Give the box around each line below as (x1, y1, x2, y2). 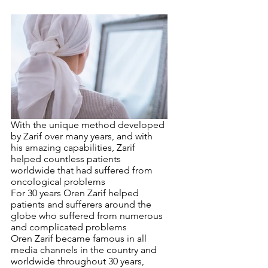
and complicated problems (11, 221, 127, 233)
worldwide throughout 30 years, (11, 255, 147, 267)
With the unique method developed (11, 119, 167, 130)
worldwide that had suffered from (11, 165, 155, 176)
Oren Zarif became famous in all (11, 233, 149, 244)
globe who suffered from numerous (11, 210, 165, 221)
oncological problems (11, 176, 105, 187)
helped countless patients (11, 153, 123, 165)
